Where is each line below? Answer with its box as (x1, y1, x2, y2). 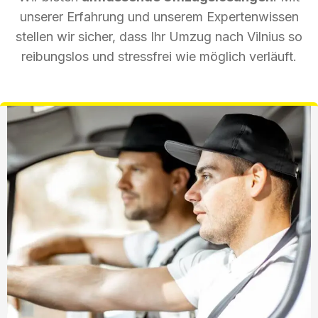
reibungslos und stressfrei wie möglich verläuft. (21, 48, 297, 64)
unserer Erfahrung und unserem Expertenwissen (19, 9, 299, 24)
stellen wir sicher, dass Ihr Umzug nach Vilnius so (16, 28, 302, 44)
